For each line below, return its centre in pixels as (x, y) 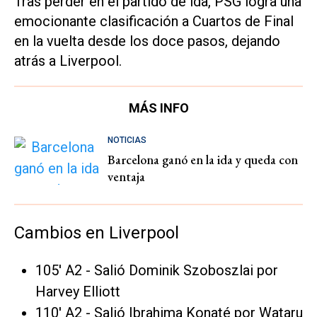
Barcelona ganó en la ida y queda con (203, 160)
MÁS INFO (158, 108)
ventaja (126, 177)
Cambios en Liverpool (97, 232)
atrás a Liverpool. (68, 61)
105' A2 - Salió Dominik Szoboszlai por (157, 270)
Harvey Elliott (78, 291)
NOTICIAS (127, 140)
